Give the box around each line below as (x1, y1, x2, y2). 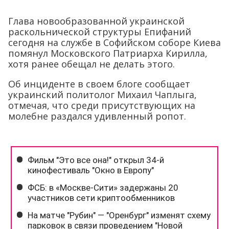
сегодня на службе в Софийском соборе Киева (8, 36, 221, 49)
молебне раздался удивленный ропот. (8, 110, 186, 123)
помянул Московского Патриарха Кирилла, (8, 47, 208, 60)
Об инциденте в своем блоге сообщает (8, 78, 190, 90)
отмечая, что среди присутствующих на (8, 99, 195, 112)
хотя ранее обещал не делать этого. (8, 58, 175, 71)
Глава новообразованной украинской (8, 15, 185, 28)
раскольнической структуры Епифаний (8, 26, 191, 38)
